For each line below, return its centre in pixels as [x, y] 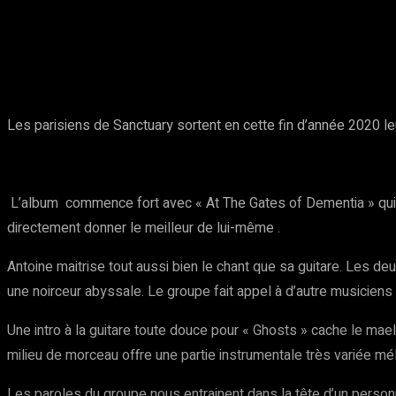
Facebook [197, 43]
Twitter [294, 43]
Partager [82, 41]
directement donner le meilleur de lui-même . [144, 228]
